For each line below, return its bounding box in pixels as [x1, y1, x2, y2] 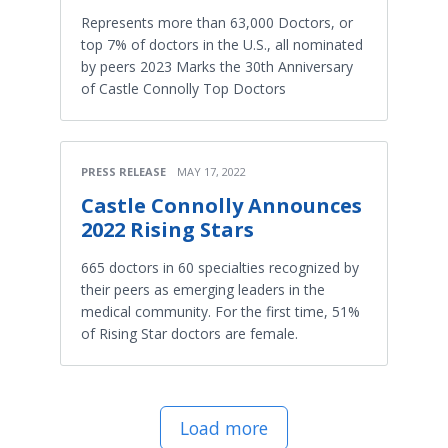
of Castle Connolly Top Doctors [81, 79, 286, 99]
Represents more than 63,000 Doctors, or [81, 13, 353, 33]
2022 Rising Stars [81, 216, 254, 244]
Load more [180, 416, 268, 441]
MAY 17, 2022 [177, 164, 246, 180]
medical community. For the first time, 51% [81, 302, 360, 322]
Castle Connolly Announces [81, 192, 362, 220]
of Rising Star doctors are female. [81, 324, 298, 344]
